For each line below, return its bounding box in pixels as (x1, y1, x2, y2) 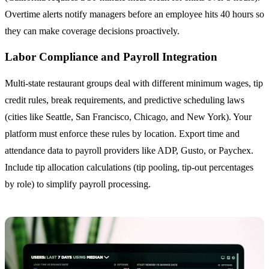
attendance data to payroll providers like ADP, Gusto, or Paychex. (5, 145, 253, 156)
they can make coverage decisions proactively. (5, 25, 180, 36)
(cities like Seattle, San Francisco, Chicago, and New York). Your (5, 112, 252, 122)
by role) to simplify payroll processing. (5, 179, 151, 190)
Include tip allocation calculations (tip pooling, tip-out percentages (5, 162, 253, 173)
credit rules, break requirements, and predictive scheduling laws (5, 95, 244, 106)
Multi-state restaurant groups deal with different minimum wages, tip (5, 78, 263, 89)
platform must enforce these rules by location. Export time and (5, 128, 240, 139)
